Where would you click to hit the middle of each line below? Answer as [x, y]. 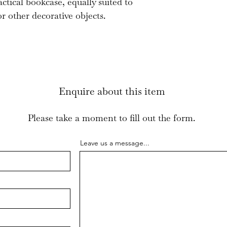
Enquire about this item [112, 91]
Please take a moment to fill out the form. [111, 118]
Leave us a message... [115, 143]
